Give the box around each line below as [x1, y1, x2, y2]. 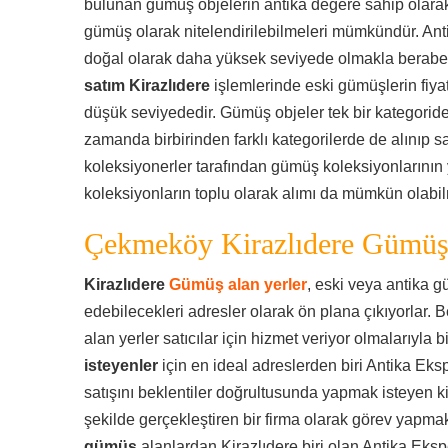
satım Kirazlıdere [84, 77, 214, 94]
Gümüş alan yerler [169, 276, 307, 293]
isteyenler [84, 357, 158, 374]
